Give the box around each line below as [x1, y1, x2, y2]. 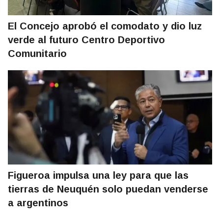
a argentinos [8, 197, 68, 209]
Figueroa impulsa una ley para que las [8, 170, 189, 181]
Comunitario [8, 48, 67, 59]
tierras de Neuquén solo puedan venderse [8, 184, 208, 195]
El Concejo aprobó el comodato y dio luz [8, 21, 202, 32]
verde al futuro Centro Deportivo [8, 34, 165, 46]
